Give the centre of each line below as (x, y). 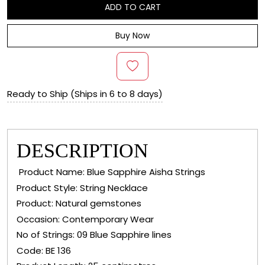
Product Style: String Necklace (82, 188)
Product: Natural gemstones (79, 203)
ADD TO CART (132, 7)
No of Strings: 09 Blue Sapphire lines (94, 235)
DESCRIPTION (83, 151)
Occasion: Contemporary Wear (85, 219)
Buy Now (132, 36)
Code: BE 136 (44, 250)
